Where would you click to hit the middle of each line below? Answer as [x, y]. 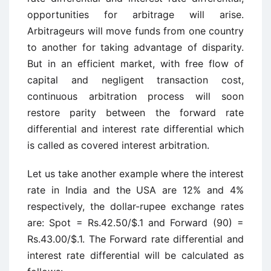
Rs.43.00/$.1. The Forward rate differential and [135, 239]
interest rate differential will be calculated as [135, 255]
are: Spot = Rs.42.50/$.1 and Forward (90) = [135, 223]
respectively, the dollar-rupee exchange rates [135, 206]
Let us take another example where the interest [135, 174]
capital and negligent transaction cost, [135, 80]
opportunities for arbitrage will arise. [135, 15]
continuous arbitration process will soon [135, 96]
